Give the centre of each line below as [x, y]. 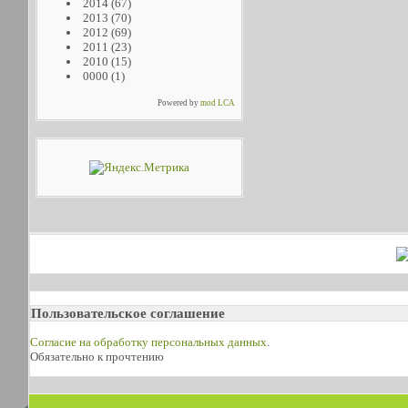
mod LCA [218, 103]
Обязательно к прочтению [97, 357]
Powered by [179, 103]
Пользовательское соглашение [128, 313]
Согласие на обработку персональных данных [148, 342]
